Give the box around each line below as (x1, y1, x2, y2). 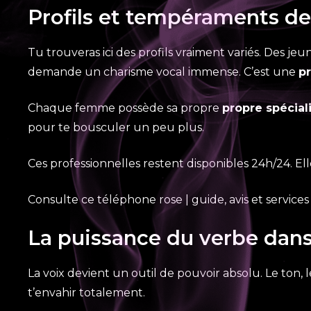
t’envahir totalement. (28, 286, 145, 299)
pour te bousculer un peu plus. (28, 121, 204, 134)
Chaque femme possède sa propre (28, 101, 222, 115)
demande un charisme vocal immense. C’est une (28, 65, 299, 78)
